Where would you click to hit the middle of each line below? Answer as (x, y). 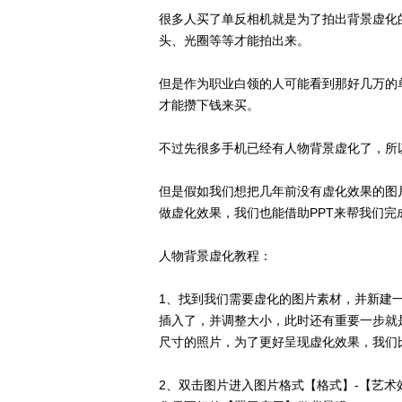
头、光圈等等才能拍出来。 (234, 40)
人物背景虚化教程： (215, 256)
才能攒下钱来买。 (209, 105)
